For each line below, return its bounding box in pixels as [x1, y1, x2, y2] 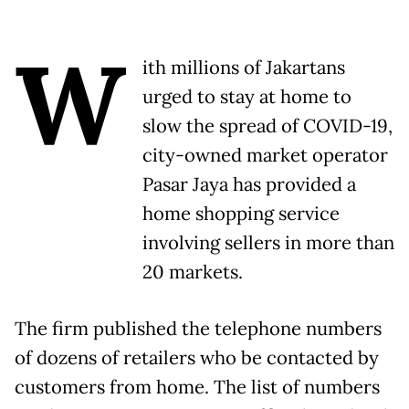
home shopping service [142, 202, 340, 226]
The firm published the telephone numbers [15, 317, 382, 341]
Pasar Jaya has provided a [142, 173, 356, 197]
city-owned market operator [142, 143, 388, 168]
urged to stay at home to [142, 85, 351, 110]
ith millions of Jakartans [142, 56, 345, 80]
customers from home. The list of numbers [15, 375, 380, 400]
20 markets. [142, 260, 243, 285]
